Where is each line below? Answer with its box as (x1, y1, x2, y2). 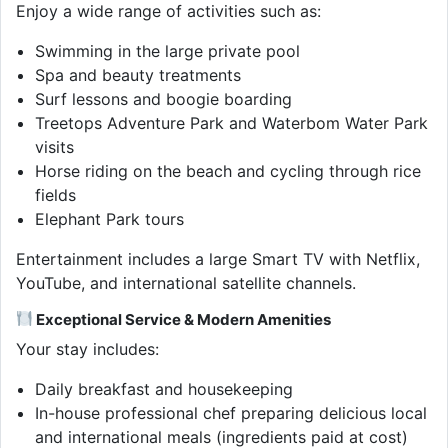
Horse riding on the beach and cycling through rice (35, 160, 422, 181)
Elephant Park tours (35, 208, 185, 229)
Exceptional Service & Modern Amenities (33, 309, 332, 329)
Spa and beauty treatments (35, 64, 242, 85)
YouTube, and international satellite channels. (16, 272, 356, 293)
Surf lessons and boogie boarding (35, 88, 293, 109)
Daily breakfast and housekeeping (35, 378, 294, 399)
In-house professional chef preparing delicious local (35, 402, 428, 423)
